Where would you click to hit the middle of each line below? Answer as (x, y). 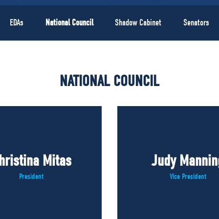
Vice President (188, 177)
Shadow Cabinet (138, 23)
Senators (197, 23)
